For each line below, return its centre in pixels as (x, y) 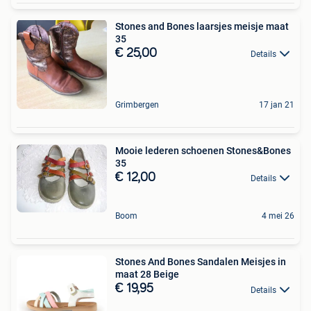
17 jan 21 (277, 104)
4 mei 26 (278, 216)
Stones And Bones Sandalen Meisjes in (201, 262)
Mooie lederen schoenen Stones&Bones (203, 150)
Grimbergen (137, 104)
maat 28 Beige (147, 275)
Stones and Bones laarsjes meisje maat (202, 26)
